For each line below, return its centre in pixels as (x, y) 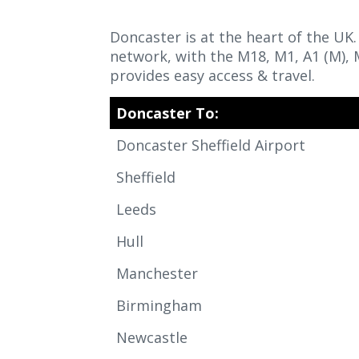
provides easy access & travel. (212, 75)
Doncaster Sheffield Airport (211, 145)
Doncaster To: (167, 113)
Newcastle (152, 337)
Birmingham (159, 305)
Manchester (159, 273)
